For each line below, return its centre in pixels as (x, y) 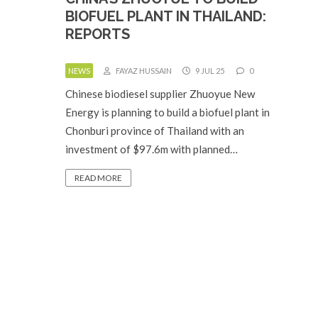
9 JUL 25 (209, 71)
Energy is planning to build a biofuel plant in (168, 112)
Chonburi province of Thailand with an (155, 131)
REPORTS (98, 34)
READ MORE (98, 178)
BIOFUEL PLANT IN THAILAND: (166, 16)
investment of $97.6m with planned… (152, 149)
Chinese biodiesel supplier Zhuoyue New (160, 94)
